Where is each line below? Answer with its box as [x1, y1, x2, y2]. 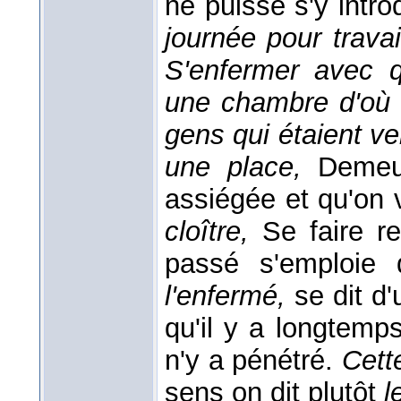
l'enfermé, [165, 280, 295, 312]
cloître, [165, 216, 262, 248]
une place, [165, 151, 319, 183]
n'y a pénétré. [165, 345, 342, 377]
